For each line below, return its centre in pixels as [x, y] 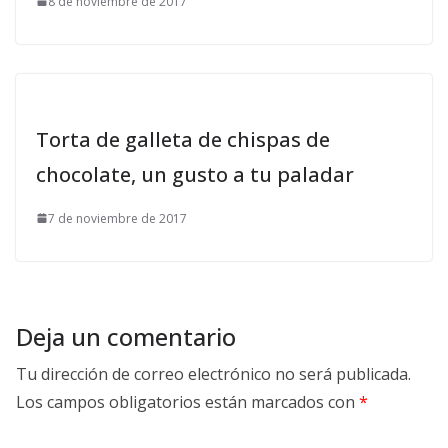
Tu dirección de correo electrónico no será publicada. [213, 373]
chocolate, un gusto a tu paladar [195, 174]
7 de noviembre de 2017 [117, 218]
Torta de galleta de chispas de [183, 139]
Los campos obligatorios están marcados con [187, 401]
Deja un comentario [126, 336]
